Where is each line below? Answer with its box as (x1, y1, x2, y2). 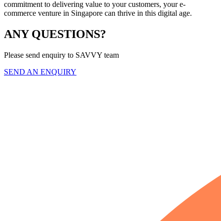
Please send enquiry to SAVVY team (4, 51, 119, 60)
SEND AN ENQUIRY (4, 68, 76, 76)
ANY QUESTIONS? (4, 28, 106, 41)
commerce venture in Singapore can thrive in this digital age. (4, 9, 192, 18)
